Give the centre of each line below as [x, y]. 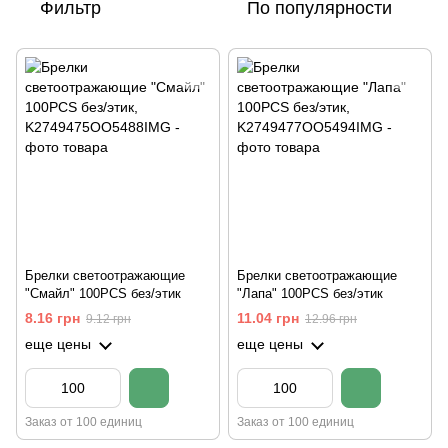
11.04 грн [268, 318]
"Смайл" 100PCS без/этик [103, 293]
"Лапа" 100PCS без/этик [310, 293]
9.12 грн [108, 319]
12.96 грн [331, 319]
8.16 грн [52, 318]
